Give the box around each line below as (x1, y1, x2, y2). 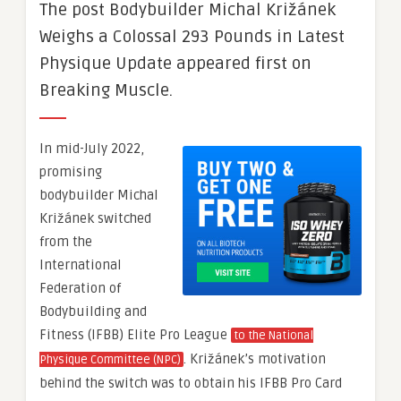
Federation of (39, 280, 121, 296)
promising (39, 164, 102, 180)
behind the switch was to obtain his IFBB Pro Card (39, 375, 342, 391)
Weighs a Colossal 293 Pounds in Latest (39, 26, 345, 47)
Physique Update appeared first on (39, 53, 311, 74)
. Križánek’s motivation (183, 351, 326, 367)
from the (39, 234, 92, 250)
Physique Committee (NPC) (39, 353, 181, 367)
